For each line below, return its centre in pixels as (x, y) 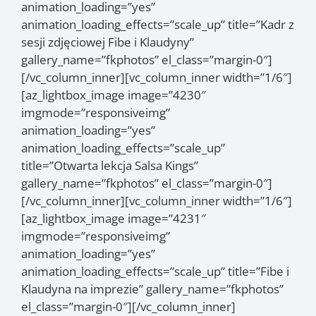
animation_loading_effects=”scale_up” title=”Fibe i (155, 271)
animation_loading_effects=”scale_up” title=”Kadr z (158, 24)
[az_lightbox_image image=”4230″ (114, 95)
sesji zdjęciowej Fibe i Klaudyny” (108, 42)
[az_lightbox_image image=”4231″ (114, 218)
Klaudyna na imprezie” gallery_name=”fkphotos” (152, 288)
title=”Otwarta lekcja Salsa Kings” (110, 165)
